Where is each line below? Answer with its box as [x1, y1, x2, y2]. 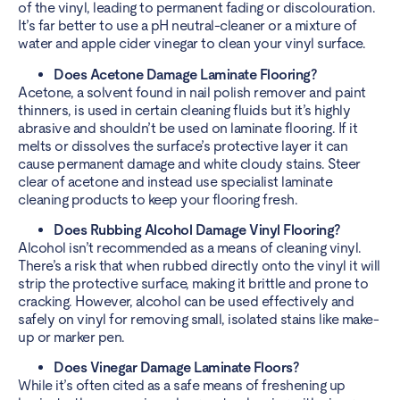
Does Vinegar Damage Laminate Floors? [54, 359, 299, 377]
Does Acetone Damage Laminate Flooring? [54, 65, 321, 83]
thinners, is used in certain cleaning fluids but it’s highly [18, 101, 350, 119]
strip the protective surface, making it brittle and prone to [18, 274, 368, 292]
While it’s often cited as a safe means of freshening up [18, 377, 346, 395]
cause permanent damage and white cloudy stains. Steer [18, 154, 361, 172]
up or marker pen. [18, 328, 128, 346]
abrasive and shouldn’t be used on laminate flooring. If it [18, 119, 357, 137]
